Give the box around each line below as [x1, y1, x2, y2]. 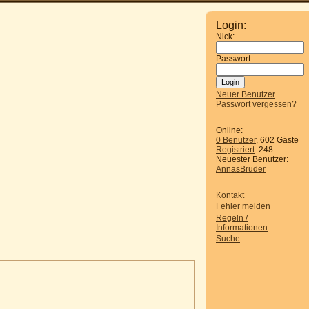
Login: [216, 19, 246, 31]
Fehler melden [216, 201, 270, 212]
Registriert [216, 145, 255, 154]
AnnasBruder [216, 164, 266, 174]
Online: [216, 126, 243, 135]
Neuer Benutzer [216, 90, 275, 99]
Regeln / [216, 212, 248, 223]
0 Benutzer [216, 135, 256, 145]
